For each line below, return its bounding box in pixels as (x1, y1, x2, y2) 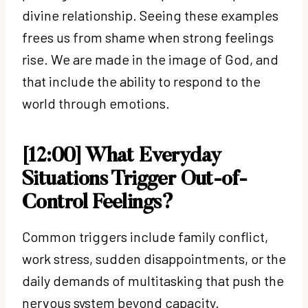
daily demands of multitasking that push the (22, 272, 284, 289)
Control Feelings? (22, 192, 174, 214)
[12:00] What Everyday (22, 146, 221, 167)
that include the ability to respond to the (22, 72, 261, 89)
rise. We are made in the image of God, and (22, 50, 278, 67)
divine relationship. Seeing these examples (22, 6, 278, 23)
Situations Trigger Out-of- (22, 169, 247, 190)
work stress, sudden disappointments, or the (22, 250, 286, 267)
